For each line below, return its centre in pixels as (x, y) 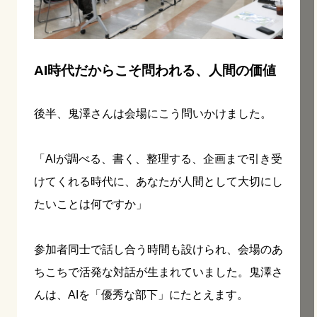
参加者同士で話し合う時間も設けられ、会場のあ (158, 249)
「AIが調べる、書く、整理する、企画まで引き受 (158, 158)
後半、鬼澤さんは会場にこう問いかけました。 (153, 113)
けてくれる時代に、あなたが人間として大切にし (158, 181)
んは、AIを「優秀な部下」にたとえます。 (141, 294)
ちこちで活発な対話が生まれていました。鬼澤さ (158, 272)
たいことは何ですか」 (91, 204)
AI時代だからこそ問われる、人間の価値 (155, 70)
